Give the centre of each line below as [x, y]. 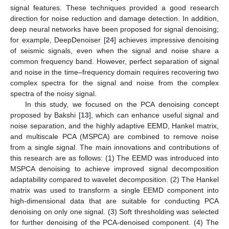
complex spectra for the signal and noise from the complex [114, 83]
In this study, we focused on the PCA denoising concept [122, 104]
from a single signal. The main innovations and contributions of [114, 147]
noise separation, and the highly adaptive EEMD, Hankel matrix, [114, 125]
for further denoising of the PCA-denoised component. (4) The [114, 222]
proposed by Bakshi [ [45, 115]
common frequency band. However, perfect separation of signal [114, 61]
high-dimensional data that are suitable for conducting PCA [114, 201]
